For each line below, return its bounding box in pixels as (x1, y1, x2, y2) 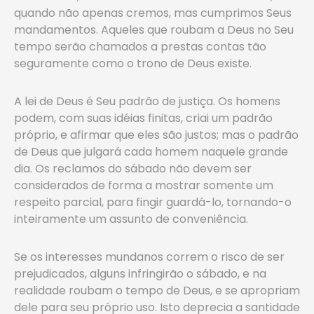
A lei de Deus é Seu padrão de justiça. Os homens (14, 93, 280, 109)
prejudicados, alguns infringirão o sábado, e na (14, 266, 266, 282)
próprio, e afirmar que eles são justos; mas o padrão (14, 127, 299, 143)
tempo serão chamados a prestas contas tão (14, 39, 266, 55)
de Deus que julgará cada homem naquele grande (14, 144, 288, 160)
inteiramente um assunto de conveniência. (14, 211, 248, 227)
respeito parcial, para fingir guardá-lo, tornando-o (14, 194, 292, 210)
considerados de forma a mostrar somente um (14, 177, 273, 193)
